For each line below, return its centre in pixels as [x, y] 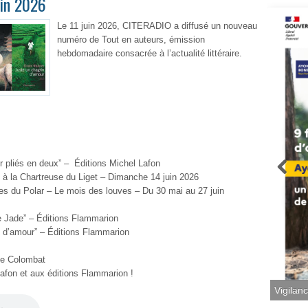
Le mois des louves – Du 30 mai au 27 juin [138, 191]
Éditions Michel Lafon [116, 163]
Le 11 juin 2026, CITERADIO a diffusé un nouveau [157, 26]
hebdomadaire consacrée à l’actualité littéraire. [150, 53]
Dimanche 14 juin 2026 [152, 177]
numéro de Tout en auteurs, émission [131, 40]
